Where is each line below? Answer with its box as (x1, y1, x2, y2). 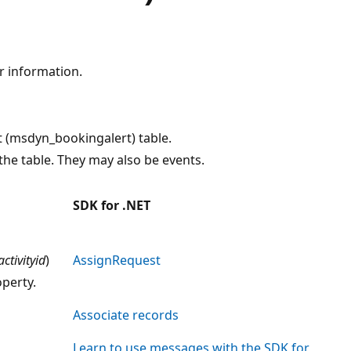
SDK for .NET (73, 196, 150, 214)
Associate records (73, 306, 179, 324)
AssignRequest (73, 251, 161, 269)
